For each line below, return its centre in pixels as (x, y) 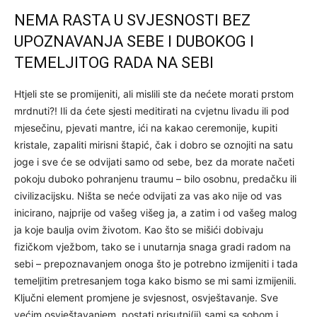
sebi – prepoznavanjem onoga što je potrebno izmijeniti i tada (156, 263)
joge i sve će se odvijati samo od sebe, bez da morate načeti (154, 161)
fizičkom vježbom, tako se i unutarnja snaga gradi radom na (152, 246)
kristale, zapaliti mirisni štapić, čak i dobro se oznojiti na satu (154, 144)
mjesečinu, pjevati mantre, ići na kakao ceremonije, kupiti (146, 127)
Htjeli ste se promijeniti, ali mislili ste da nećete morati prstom (154, 93)
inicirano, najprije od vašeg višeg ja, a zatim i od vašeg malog (156, 212)
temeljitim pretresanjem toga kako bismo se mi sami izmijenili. (155, 280)
